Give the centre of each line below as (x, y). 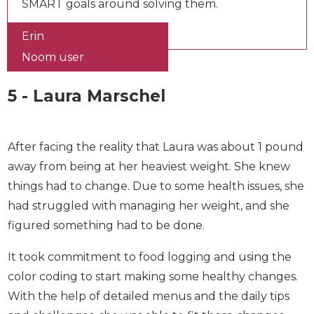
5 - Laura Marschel (87, 131)
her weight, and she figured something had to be (146, 261)
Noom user (53, 93)
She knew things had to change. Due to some (136, 221)
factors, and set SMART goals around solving (146, 20)
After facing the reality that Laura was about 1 (135, 182)
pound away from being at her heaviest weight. (140, 202)
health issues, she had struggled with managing (142, 241)
